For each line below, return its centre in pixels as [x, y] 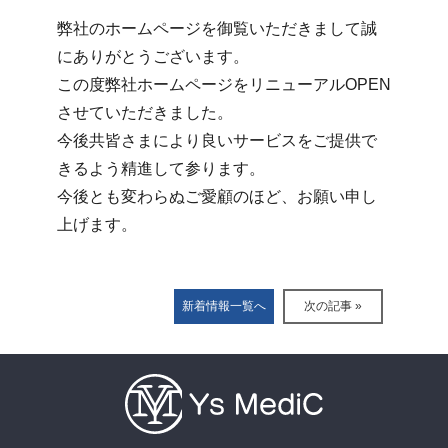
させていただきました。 [144, 112]
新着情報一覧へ [224, 305]
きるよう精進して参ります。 [160, 168]
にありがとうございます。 [152, 56]
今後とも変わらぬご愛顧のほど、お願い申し [216, 196]
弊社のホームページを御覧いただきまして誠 [216, 28]
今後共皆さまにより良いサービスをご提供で [216, 140]
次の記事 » [332, 305]
